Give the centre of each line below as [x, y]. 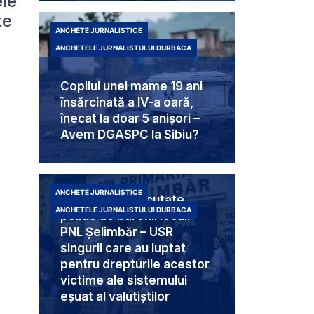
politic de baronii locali [125, 216]
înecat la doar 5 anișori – [130, 119]
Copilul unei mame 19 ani [131, 87]
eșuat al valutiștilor [115, 297]
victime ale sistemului [124, 281]
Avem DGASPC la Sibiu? [130, 135]
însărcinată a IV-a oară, [127, 103]
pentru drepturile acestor [135, 265]
